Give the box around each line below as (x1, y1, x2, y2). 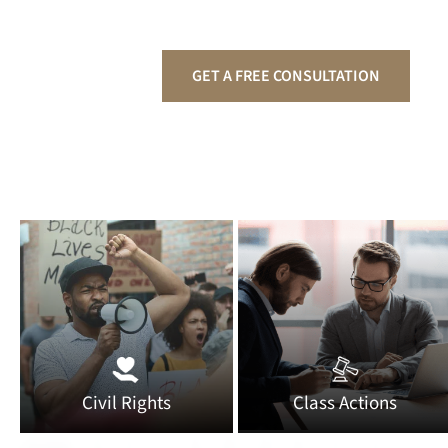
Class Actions (292, 390, 397, 418)
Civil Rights (81, 390, 171, 418)
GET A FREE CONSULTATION (192, 65, 380, 87)
